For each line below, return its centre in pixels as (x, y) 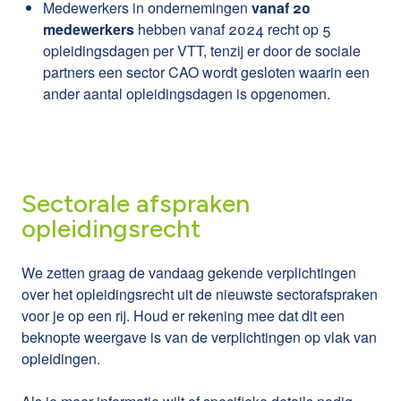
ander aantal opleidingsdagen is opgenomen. (187, 93)
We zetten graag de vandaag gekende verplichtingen (189, 272)
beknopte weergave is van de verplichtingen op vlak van (199, 337)
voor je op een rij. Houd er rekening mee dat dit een (183, 315)
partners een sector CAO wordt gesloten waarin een (206, 72)
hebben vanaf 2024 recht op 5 (233, 29)
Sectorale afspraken (136, 203)
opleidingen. (61, 358)
